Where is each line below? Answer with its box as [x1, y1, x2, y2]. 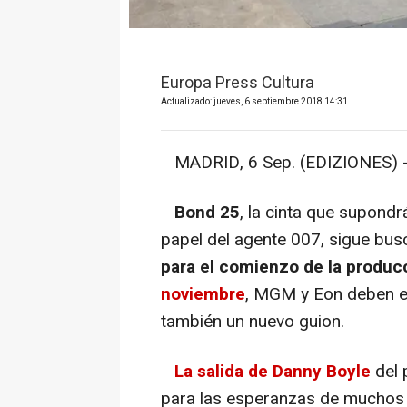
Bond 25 [174, 199, 240, 225]
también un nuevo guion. [161, 308, 344, 334]
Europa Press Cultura [161, 70, 314, 95]
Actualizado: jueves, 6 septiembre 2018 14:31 [161, 94, 348, 108]
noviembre [161, 281, 245, 307]
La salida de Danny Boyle [174, 358, 371, 384]
